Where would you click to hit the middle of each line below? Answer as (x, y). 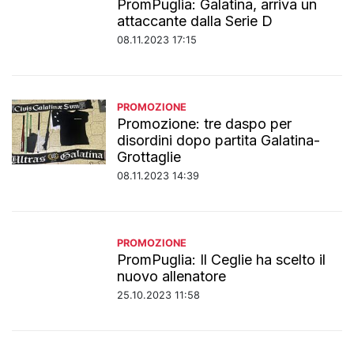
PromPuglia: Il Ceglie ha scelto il (222, 259)
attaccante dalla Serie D (195, 21)
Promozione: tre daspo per (205, 123)
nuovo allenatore (172, 276)
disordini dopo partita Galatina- (219, 140)
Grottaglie (149, 156)
